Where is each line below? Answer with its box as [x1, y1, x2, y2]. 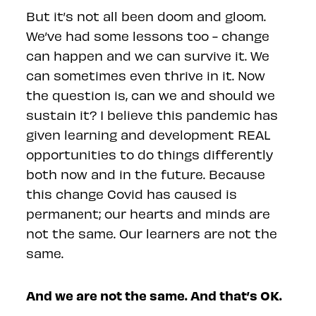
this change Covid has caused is [26, 186, 238, 201]
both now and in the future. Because [26, 166, 266, 181]
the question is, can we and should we [26, 87, 276, 102]
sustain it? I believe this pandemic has [26, 107, 279, 122]
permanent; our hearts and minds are [26, 206, 271, 221]
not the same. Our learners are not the [26, 226, 278, 241]
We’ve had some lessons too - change [26, 28, 270, 43]
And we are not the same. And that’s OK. [26, 287, 283, 303]
